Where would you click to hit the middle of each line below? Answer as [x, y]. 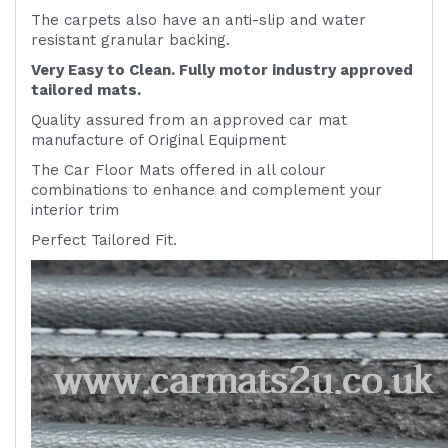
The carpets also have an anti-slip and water [198, 20]
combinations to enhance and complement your [206, 190]
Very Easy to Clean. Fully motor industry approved [222, 70]
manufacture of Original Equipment [158, 140]
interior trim [75, 210]
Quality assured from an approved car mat [189, 120]
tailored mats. [86, 90]
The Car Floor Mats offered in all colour [178, 170]
